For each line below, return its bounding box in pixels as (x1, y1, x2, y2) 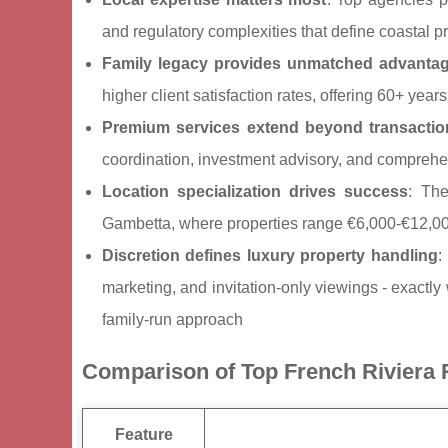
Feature (114, 426, 173, 444)
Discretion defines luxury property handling (102, 247, 438, 265)
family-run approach (102, 311, 243, 329)
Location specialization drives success (102, 183, 409, 201)
